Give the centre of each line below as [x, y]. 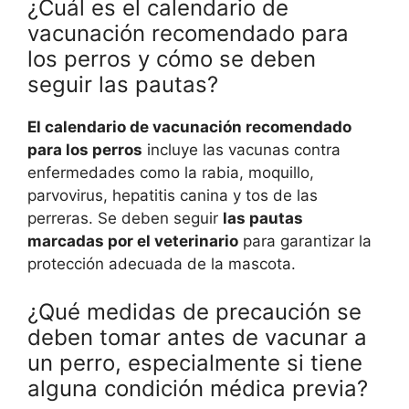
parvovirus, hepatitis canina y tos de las [173, 196]
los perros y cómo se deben [172, 59]
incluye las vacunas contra [241, 150]
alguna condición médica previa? [198, 388]
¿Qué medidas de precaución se [194, 311]
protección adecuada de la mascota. [162, 264]
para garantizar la [305, 241]
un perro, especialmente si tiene [195, 362]
